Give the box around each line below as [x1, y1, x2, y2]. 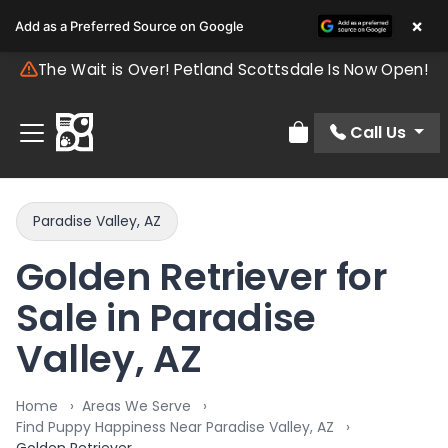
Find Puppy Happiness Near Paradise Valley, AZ [16, 417, 334, 438]
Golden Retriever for [16, 251, 387, 304]
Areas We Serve [82, 396, 191, 417]
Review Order [287, 131, 394, 155]
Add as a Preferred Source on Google [15, 18, 244, 34]
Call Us [350, 120, 407, 144]
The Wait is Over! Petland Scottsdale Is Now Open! [38, 59, 428, 80]
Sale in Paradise [16, 292, 316, 345]
